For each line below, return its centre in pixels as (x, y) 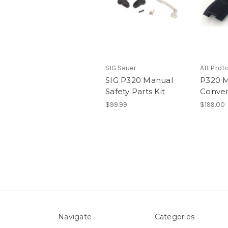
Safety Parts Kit (135, 92)
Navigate (75, 217)
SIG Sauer (121, 68)
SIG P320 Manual (139, 80)
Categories (174, 217)
